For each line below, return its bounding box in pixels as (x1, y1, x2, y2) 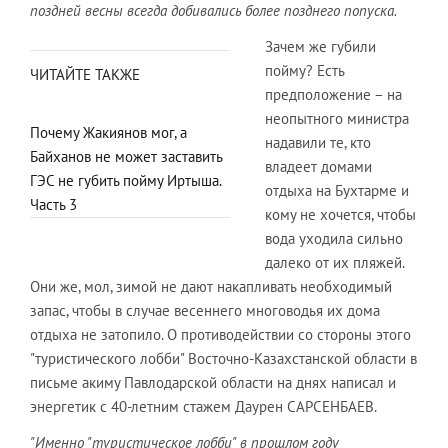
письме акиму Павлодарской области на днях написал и (30, 373, 396, 392)
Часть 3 (30, 195, 77, 214)
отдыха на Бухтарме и (265, 181, 409, 200)
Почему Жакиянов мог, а (30, 123, 187, 142)
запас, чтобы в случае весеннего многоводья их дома (30, 301, 380, 320)
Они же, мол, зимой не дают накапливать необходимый (30, 277, 392, 296)
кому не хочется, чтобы (265, 205, 416, 224)
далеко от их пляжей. (265, 253, 404, 272)
